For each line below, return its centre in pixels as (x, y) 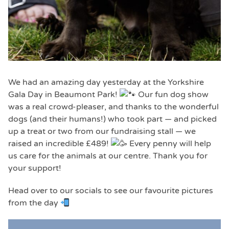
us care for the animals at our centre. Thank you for (108, 156)
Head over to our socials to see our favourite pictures (111, 191)
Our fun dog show (173, 95)
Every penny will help (169, 144)
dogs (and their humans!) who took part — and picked (112, 119)
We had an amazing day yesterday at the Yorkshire (106, 83)
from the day (34, 203)
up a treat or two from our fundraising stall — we (102, 132)
